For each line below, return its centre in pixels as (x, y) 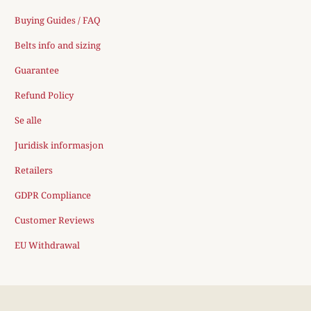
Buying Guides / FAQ (58, 20)
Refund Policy (44, 95)
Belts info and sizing (58, 45)
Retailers (34, 170)
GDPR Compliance (53, 195)
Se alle (28, 120)
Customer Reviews (55, 220)
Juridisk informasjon (59, 145)
